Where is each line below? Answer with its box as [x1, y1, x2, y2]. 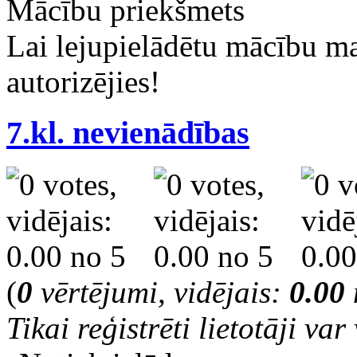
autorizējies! [6, 64, 160, 99]
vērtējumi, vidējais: [33, 275, 289, 310]
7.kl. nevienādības [6, 115, 249, 151]
